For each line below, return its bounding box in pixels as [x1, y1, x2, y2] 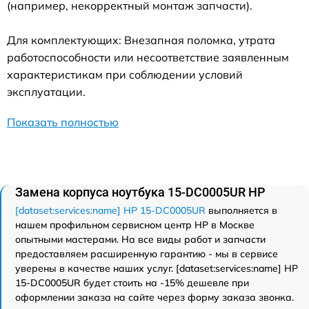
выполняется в [206, 203, 277, 217]
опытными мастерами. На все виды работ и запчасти [15, 232, 266, 246]
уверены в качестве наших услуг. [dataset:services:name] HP [15, 261, 298, 275]
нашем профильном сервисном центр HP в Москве [15, 218, 255, 231]
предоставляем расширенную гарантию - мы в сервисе [15, 247, 278, 260]
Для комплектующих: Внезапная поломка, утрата [7, 32, 275, 47]
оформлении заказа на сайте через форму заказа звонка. [15, 290, 294, 303]
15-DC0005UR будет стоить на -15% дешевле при [15, 276, 249, 289]
